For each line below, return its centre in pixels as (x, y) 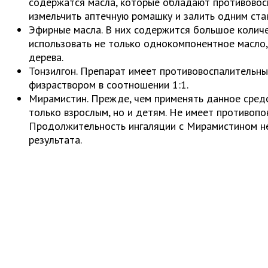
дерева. (46, 57)
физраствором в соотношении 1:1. (109, 84)
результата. (55, 139)
